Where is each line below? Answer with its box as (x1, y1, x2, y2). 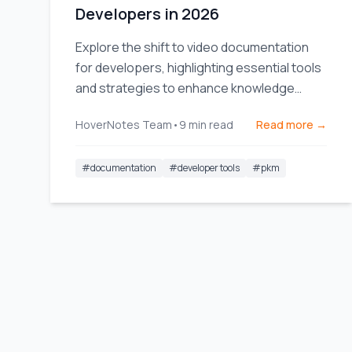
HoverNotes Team (75, 117, 172, 132)
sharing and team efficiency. (75, 100, 236, 117)
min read (189, 117, 233, 132)
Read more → (256, 117, 327, 132)
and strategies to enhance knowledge (75, 79, 295, 97)
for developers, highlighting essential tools (75, 59, 321, 76)
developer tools (178, 161, 240, 174)
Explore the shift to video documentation (75, 38, 309, 56)
